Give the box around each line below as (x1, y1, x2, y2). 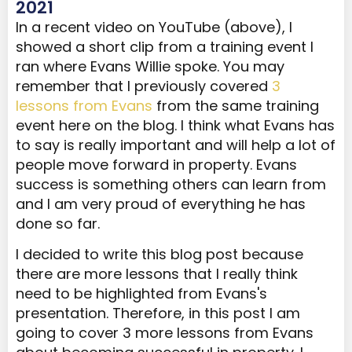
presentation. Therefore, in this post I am (16, 303, 300, 324)
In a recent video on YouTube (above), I (16, 16, 292, 37)
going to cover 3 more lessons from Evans (16, 323, 313, 343)
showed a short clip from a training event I (16, 36, 313, 57)
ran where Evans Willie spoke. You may (16, 56, 284, 76)
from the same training (152, 95, 319, 115)
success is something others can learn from (16, 174, 326, 194)
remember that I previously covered (16, 75, 272, 96)
